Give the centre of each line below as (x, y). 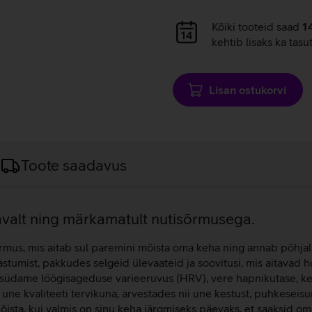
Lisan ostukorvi (248, 90)
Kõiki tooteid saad (257, 26)
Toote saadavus (74, 165)
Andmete (195, 25)
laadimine (196, 40)
